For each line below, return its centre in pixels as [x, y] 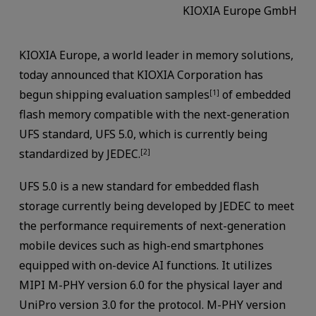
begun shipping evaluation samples [114, 95]
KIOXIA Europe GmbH [240, 10]
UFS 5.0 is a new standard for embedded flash [139, 187]
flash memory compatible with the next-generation [154, 115]
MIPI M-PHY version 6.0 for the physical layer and [150, 285]
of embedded [255, 95]
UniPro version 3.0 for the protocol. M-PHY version [152, 305]
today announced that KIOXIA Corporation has [141, 75]
